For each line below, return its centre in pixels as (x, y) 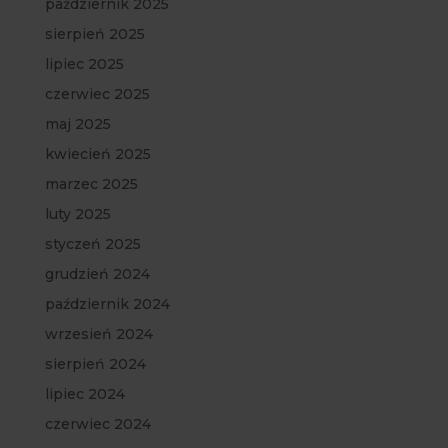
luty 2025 (77, 214)
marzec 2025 (91, 184)
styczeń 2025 (92, 244)
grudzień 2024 (97, 274)
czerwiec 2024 (97, 424)
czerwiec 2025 (97, 94)
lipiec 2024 (84, 394)
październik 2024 (107, 304)
